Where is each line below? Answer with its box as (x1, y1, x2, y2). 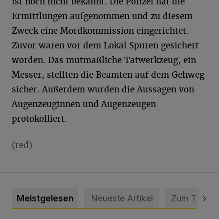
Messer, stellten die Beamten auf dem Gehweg (12, 69, 204, 80)
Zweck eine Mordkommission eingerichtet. (12, 25, 189, 36)
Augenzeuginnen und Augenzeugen (12, 98, 156, 109)
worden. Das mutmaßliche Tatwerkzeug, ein (12, 54, 196, 66)
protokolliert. (12, 113, 67, 124)
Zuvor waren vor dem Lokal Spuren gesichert (12, 40, 199, 51)
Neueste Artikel (90, 193, 153, 203)
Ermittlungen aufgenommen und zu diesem (12, 10, 193, 22)
